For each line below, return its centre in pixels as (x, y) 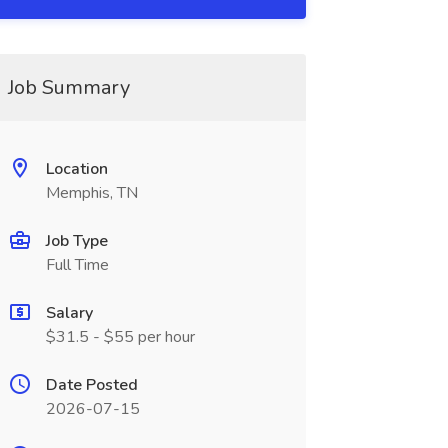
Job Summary (68, 87)
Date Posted (91, 385)
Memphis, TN (91, 193)
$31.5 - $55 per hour (120, 337)
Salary (69, 313)
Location (76, 169)
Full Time (77, 265)
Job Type (76, 241)
